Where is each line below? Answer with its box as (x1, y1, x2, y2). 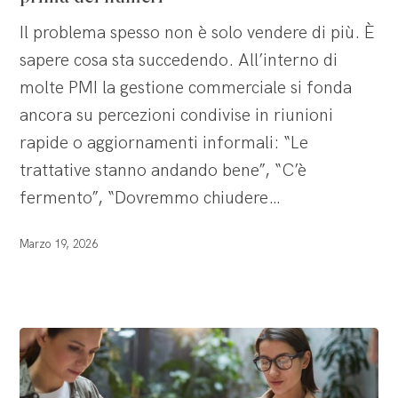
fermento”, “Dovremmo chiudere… (20, 187, 282, 209)
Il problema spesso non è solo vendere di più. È (20, 21, 376, 44)
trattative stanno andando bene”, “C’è (20, 159, 307, 181)
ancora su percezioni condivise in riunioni (20, 104, 334, 126)
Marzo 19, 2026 (20, 236, 99, 251)
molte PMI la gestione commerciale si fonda (20, 76, 353, 99)
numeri (19, 60, 75, 83)
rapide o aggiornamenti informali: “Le (20, 131, 309, 154)
